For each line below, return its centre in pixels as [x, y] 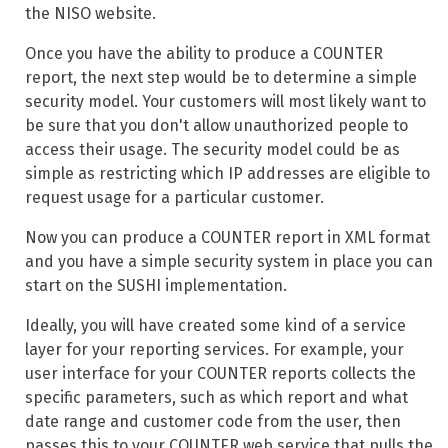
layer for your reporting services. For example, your [214, 350]
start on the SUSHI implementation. [155, 286]
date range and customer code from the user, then [212, 422]
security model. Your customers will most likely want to [225, 102]
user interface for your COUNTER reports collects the [220, 374]
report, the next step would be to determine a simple [220, 78]
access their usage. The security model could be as [212, 150]
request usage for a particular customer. [174, 198]
